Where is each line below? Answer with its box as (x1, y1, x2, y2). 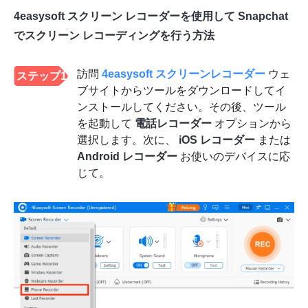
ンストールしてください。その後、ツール (77, 101, 286, 113)
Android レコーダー (77, 151, 177, 163)
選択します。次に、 (77, 134, 179, 146)
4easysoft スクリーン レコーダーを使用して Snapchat (14, 10, 288, 23)
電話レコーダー (135, 118, 212, 130)
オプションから (212, 118, 291, 130)
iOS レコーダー (179, 134, 255, 146)
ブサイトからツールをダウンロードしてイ (77, 85, 286, 97)
